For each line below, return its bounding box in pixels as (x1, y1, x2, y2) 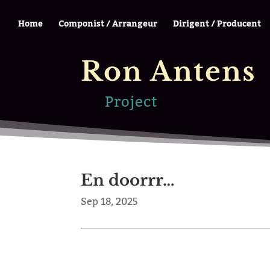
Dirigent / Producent (173, 16, 261, 33)
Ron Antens (81, 54, 257, 88)
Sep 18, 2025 (81, 192, 138, 212)
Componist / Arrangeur (58, 16, 157, 33)
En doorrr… (81, 170, 175, 190)
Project (105, 87, 158, 118)
